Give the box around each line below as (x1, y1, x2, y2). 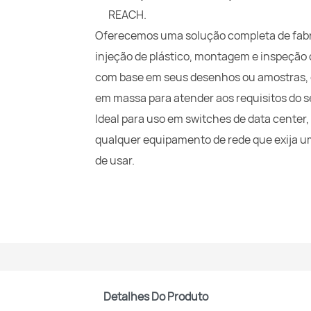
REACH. (108, 6, 147, 22)
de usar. (95, 152, 135, 168)
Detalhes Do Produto (103, 288, 208, 304)
